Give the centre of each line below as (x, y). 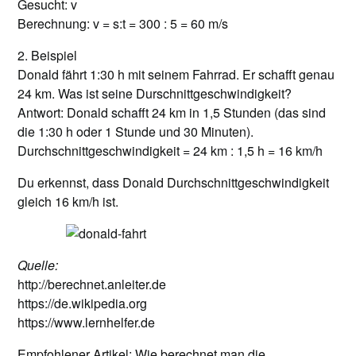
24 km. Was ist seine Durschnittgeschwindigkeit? (155, 93)
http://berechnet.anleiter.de (92, 284)
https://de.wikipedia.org (83, 303)
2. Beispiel (48, 55)
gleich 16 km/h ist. (68, 201)
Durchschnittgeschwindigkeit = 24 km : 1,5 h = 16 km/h (170, 151)
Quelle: (38, 265)
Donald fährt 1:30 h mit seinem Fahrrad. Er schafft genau (176, 74)
